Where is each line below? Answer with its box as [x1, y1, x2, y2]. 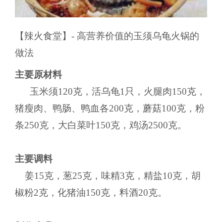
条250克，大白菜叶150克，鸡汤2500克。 [14, 119, 187, 130]
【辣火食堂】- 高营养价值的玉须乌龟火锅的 [14, 31, 199, 42]
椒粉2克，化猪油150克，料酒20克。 [14, 187, 167, 198]
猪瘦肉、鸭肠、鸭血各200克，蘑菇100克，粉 [14, 103, 205, 113]
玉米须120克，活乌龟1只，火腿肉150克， [14, 86, 206, 97]
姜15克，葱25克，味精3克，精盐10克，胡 [14, 170, 201, 181]
